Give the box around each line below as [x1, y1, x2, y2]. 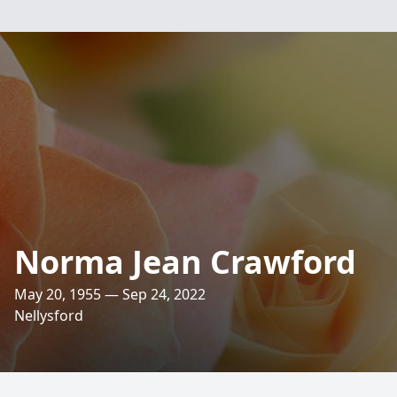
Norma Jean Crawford [14, 240, 356, 284]
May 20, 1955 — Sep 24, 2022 [14, 284, 206, 304]
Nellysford [14, 306, 83, 325]
